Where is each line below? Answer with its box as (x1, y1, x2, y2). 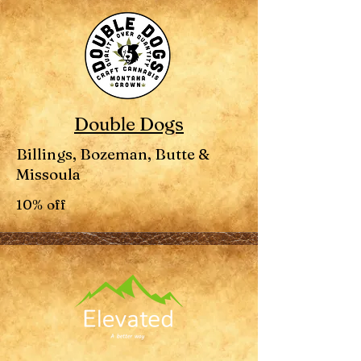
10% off (16, 196, 67, 213)
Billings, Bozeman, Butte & (16, 144, 210, 164)
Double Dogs (74, 113, 184, 135)
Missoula (16, 164, 81, 184)
